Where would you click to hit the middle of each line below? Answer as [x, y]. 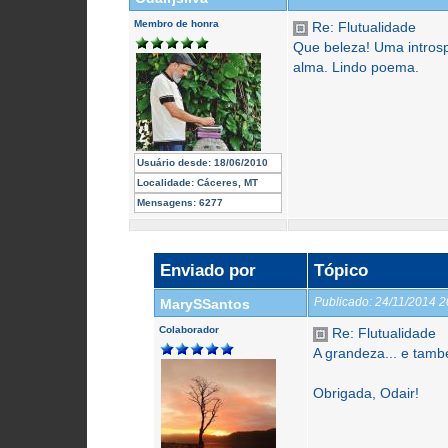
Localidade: [165, 182]
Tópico [341, 270]
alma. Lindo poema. [356, 67]
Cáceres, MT [226, 182]
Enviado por [208, 270]
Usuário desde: [174, 162]
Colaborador [189, 329]
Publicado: [343, 301]
